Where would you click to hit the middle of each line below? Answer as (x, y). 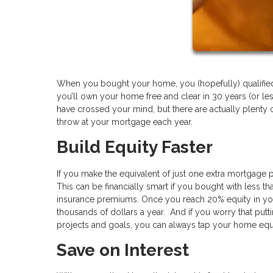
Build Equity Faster (135, 147)
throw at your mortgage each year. (125, 122)
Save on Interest (123, 250)
